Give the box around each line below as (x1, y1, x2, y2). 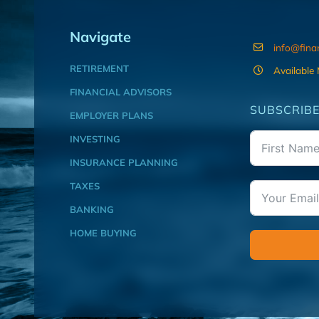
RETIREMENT (69, 62, 129, 74)
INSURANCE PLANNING (69, 156, 178, 168)
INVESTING (69, 132, 120, 145)
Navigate (69, 27, 131, 46)
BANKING (69, 203, 114, 215)
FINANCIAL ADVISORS (69, 85, 172, 98)
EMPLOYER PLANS (69, 109, 153, 121)
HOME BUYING (69, 226, 137, 239)
